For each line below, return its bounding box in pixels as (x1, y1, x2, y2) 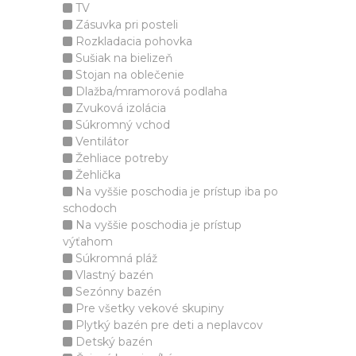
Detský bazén (72, 335, 153, 349)
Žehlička (72, 168, 121, 182)
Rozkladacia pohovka (72, 34, 192, 48)
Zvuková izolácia (72, 101, 166, 115)
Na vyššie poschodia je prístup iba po (72, 184, 278, 199)
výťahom (63, 234, 113, 249)
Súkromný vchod (72, 118, 170, 132)
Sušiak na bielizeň (72, 51, 172, 65)
